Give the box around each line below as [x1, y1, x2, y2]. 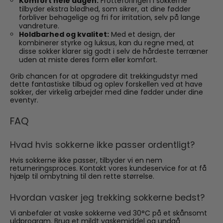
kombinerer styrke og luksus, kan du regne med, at [18, 38, 194, 48]
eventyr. [10, 95, 38, 106]
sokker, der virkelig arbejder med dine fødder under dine [10, 87, 203, 98]
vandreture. [18, 21, 59, 31]
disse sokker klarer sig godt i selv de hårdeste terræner [18, 46, 208, 57]
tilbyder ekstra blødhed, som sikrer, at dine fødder [18, 4, 191, 14]
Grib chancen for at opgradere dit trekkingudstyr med [10, 71, 198, 82]
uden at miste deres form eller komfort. [18, 55, 157, 65]
